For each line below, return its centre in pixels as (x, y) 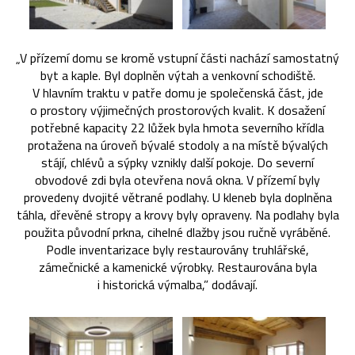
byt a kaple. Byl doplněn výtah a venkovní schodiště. (177, 76)
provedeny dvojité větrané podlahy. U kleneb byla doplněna (177, 198)
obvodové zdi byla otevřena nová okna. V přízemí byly (177, 180)
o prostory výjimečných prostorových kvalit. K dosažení (177, 111)
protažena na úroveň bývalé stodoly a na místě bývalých (177, 145)
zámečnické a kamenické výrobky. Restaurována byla (177, 267)
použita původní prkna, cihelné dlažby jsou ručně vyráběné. (177, 233)
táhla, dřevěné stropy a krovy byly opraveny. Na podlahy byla (177, 215)
